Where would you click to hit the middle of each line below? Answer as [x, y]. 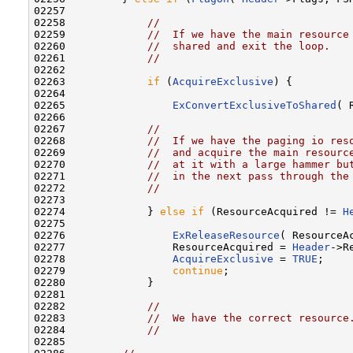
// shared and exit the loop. [239, 46]
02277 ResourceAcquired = [163, 247]
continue [198, 270]
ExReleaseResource [226, 235]
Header [311, 247]
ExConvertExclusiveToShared [255, 105]
